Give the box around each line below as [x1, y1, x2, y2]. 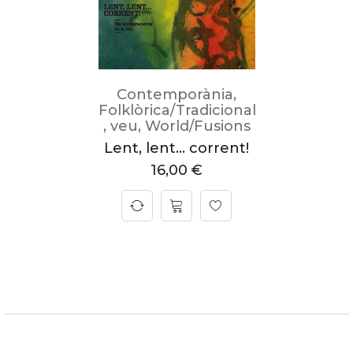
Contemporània [117, 86, 233, 103]
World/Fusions [144, 117, 251, 135]
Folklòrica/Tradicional [98, 102, 256, 119]
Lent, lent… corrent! [104, 139, 249, 157]
